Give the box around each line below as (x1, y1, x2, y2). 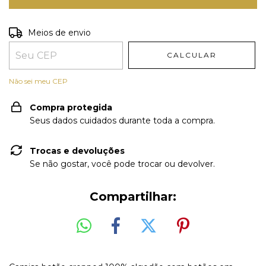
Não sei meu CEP (9, 77, 68, 85)
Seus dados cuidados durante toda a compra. (30, 115, 215, 126)
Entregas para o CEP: (9, 26, 97, 37)
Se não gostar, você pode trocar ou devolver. (30, 159, 215, 169)
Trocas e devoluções (30, 145, 125, 156)
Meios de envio (28, 27, 91, 38)
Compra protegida (30, 102, 112, 113)
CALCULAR (167, 50, 217, 59)
